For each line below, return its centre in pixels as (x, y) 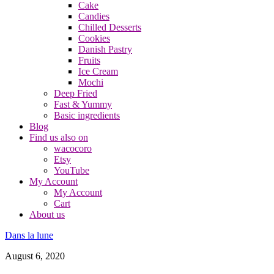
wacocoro (73, 148)
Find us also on (59, 137)
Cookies (94, 38)
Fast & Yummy (83, 104)
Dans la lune (29, 235)
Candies (94, 16)
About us (47, 214)
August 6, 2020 (35, 256)
